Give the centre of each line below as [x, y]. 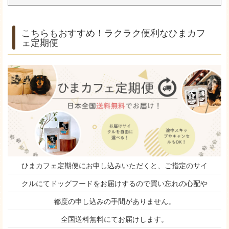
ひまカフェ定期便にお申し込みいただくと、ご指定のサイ [114, 165]
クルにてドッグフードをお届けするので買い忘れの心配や [114, 183]
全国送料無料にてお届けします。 [114, 219]
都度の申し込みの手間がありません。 [114, 201]
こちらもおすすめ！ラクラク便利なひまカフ [113, 32]
